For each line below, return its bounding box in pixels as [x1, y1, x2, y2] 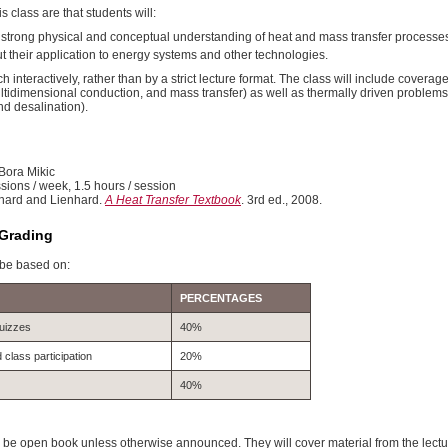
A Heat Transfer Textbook [105, 193, 241, 208]
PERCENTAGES [180, 292, 262, 305]
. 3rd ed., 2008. [241, 193, 322, 208]
